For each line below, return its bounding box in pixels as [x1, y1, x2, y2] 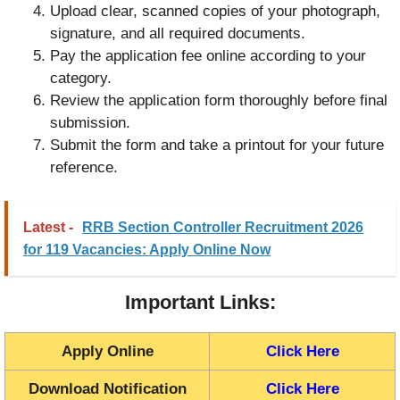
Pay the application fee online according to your [50, 46, 366, 64]
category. [50, 69, 112, 87]
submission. [50, 113, 130, 131]
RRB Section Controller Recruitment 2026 [82, 220, 363, 236]
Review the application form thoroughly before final [50, 91, 387, 109]
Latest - [23, 220, 73, 236]
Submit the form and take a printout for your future [50, 136, 384, 154]
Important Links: [124, 291, 276, 314]
